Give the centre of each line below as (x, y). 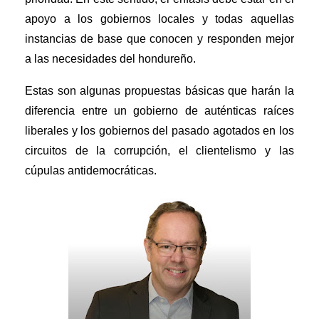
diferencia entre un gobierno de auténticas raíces (159, 111)
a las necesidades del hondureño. (111, 59)
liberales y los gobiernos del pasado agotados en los (159, 131)
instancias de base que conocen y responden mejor (159, 39)
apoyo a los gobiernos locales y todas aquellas (159, 19)
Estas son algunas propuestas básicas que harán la (159, 91)
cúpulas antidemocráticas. (91, 171)
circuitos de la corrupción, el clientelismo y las (159, 151)
